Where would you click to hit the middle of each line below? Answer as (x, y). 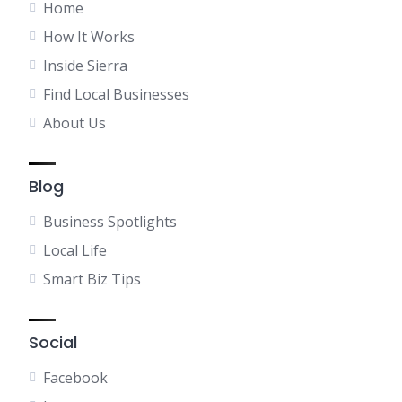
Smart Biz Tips (92, 279)
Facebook (75, 378)
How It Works (89, 37)
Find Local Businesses (116, 94)
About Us (74, 123)
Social (53, 342)
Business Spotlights (110, 222)
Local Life (75, 250)
